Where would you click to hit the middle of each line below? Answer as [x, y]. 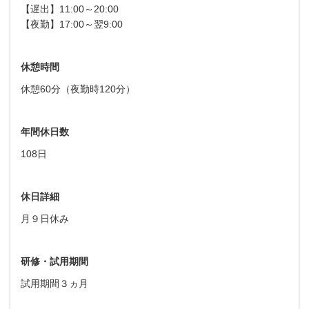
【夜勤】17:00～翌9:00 [72, 24]
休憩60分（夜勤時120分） [78, 89]
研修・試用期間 [54, 261]
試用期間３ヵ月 [54, 283]
